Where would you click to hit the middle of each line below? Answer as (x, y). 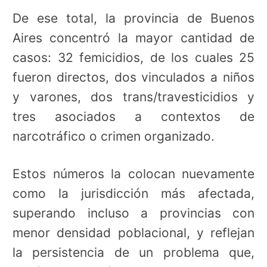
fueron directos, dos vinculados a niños (133, 77)
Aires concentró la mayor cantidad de (133, 38)
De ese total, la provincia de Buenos (133, 18)
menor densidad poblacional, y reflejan (133, 233)
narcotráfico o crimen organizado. (114, 136)
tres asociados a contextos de (133, 117)
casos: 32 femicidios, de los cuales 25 (133, 58)
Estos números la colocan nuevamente (133, 174)
